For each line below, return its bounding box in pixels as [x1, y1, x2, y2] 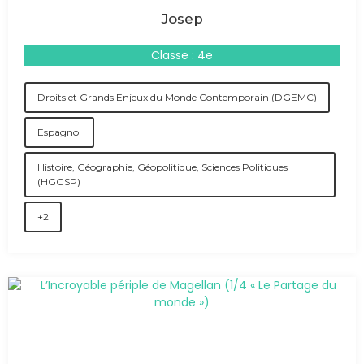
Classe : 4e [151, 47, 213, 63]
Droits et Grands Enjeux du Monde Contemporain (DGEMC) [37, 91, 317, 103]
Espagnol [37, 126, 81, 138]
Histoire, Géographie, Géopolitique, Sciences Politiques [37, 161, 288, 173]
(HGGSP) [37, 175, 80, 188]
